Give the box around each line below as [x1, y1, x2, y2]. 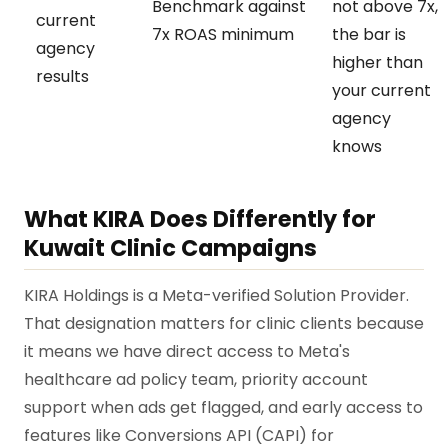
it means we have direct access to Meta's [24, 340, 350, 364]
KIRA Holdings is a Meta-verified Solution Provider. [24, 284, 409, 308]
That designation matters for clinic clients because [24, 312, 424, 336]
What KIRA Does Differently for [24, 202, 376, 235]
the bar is [332, 22, 406, 46]
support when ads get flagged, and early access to [24, 396, 423, 420]
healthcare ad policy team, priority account [24, 368, 368, 392]
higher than [332, 50, 423, 74]
